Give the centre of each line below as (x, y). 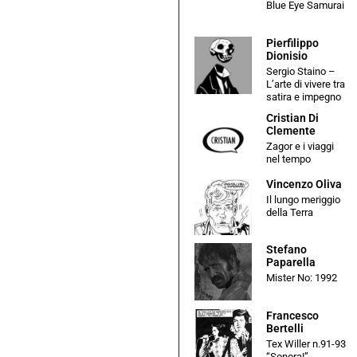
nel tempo (288, 159)
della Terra (289, 212)
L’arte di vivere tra (305, 84)
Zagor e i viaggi (300, 147)
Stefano (286, 250)
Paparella (290, 263)
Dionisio (286, 55)
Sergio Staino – (300, 71)
